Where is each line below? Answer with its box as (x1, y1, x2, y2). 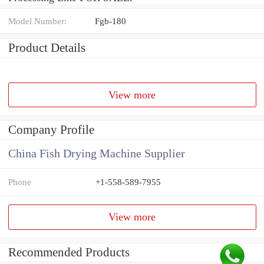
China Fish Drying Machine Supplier (8, 147, 185, 160)
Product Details (8, 40, 85, 55)
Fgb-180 (95, 15, 126, 26)
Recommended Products (8, 245, 130, 260)
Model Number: (8, 15, 67, 26)
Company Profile (8, 123, 94, 137)
